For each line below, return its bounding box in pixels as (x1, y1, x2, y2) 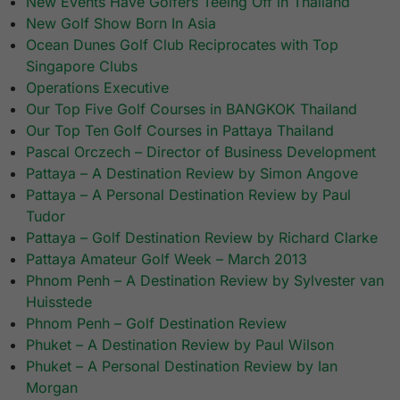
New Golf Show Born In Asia (26, 14, 217, 33)
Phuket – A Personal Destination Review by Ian (26, 357, 338, 376)
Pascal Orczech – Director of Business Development (26, 143, 377, 162)
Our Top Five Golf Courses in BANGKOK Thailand (26, 100, 358, 119)
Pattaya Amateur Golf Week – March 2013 (26, 250, 308, 269)
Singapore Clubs (26, 57, 138, 76)
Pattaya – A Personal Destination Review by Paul (26, 186, 352, 204)
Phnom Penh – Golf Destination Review (26, 314, 287, 333)
